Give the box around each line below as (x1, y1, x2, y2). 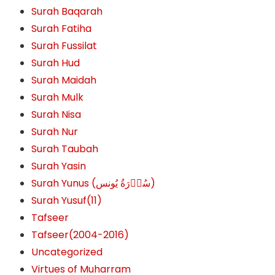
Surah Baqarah (31, 4, 103, 18)
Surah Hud (31, 56, 80, 70)
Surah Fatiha (31, 21, 92, 36)
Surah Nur (31, 125, 79, 139)
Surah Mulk (31, 90, 84, 104)
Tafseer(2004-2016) (31, 228, 130, 242)
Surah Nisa (31, 107, 82, 122)
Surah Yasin (31, 159, 87, 173)
